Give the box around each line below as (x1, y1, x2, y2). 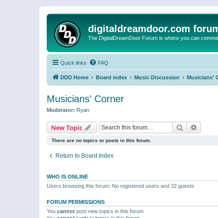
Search (183, 122, 204, 131)
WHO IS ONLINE (47, 173, 88, 180)
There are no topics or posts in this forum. (52, 137, 151, 143)
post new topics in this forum (75, 208, 144, 214)
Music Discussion (134, 74, 180, 80)
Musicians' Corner (47, 93, 124, 104)
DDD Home (60, 74, 89, 80)
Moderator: (47, 107, 75, 113)
